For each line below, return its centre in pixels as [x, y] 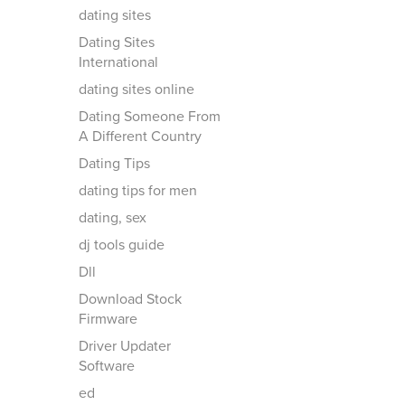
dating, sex [113, 218]
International [118, 62]
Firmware [108, 319]
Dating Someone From [150, 117]
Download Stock [130, 299]
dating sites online [137, 89]
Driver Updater [125, 346]
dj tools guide [122, 245]
